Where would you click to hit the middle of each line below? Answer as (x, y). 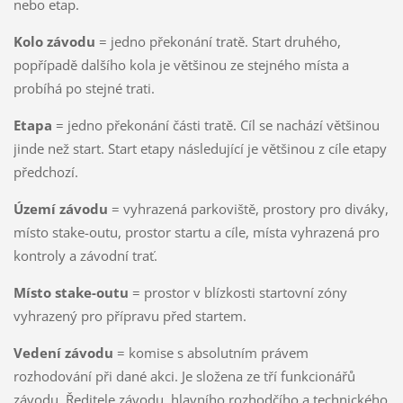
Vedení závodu (65, 352)
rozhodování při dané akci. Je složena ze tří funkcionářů (184, 376)
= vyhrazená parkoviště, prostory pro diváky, (250, 208)
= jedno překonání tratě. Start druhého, (219, 41)
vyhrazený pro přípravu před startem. (130, 315)
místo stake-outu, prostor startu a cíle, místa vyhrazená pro (196, 232)
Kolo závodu (56, 41)
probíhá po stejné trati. (84, 88)
